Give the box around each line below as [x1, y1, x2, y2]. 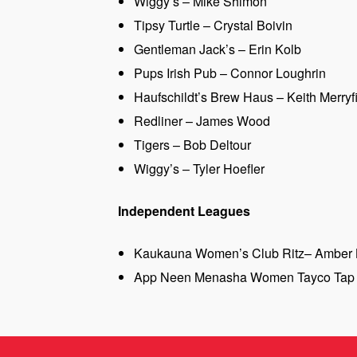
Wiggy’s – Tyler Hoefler [134, 159, 265, 178]
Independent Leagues [118, 202, 250, 221]
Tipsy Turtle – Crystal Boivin [134, 16, 292, 35]
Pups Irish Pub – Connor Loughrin [134, 64, 326, 83]
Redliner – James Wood [134, 112, 270, 131]
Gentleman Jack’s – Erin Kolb [134, 40, 301, 59]
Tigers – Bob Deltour [134, 135, 251, 155]
